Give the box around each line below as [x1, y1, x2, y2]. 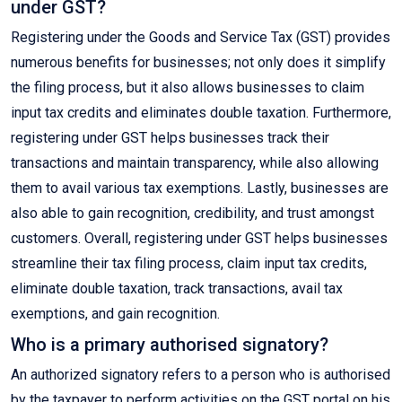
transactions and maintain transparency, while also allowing [11, 154, 379, 172]
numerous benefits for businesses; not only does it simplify [11, 54, 386, 72]
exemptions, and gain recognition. [11, 305, 220, 323]
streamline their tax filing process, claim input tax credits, [11, 255, 367, 273]
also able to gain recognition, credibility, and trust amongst [11, 205, 374, 223]
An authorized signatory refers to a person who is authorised [11, 366, 390, 384]
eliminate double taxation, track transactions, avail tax [11, 280, 343, 298]
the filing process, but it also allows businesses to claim [11, 79, 364, 97]
